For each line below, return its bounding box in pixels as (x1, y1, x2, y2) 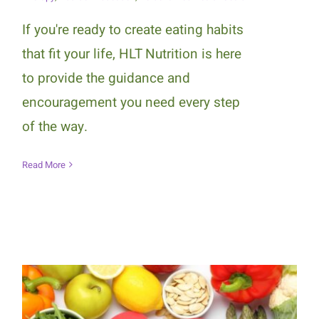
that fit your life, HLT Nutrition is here (21, 43, 241, 64)
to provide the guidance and (21, 68, 190, 88)
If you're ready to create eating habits (21, 19, 244, 40)
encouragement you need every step (21, 92, 240, 113)
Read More (21, 157, 66, 172)
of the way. (21, 116, 88, 137)
